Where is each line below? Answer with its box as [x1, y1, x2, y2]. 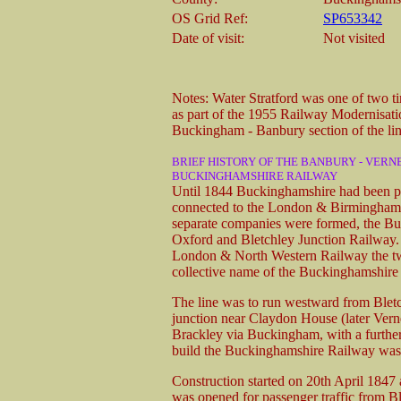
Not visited [323, 30, 385, 46]
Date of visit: [172, 30, 244, 46]
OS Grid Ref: [172, 10, 248, 26]
